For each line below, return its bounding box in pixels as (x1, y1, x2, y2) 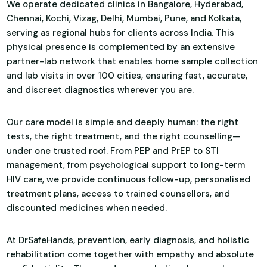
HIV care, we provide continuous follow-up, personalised (7, 173, 251, 185)
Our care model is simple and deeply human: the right (7, 116, 239, 128)
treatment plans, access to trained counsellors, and (7, 187, 231, 200)
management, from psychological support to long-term (7, 159, 246, 171)
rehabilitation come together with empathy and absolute (7, 248, 254, 260)
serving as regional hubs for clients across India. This (7, 26, 235, 39)
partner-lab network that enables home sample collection (7, 55, 259, 67)
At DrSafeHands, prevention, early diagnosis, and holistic (7, 234, 250, 246)
